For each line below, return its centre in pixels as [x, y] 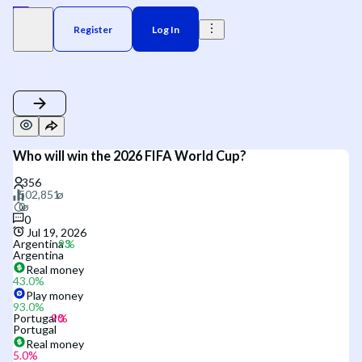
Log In [165, 29]
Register [93, 29]
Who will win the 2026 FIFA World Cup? [130, 156]
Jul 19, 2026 [57, 232]
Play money [55, 295]
